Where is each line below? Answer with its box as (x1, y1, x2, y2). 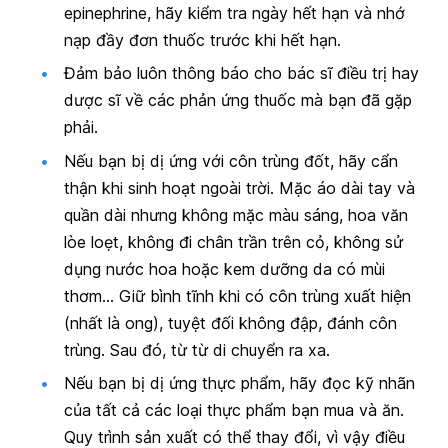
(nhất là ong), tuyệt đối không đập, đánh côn (64, 312, 397, 333)
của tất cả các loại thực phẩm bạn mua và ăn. (64, 399, 404, 420)
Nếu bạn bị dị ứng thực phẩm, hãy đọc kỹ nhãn (64, 372, 415, 393)
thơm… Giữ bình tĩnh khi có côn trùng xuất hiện (64, 285, 411, 306)
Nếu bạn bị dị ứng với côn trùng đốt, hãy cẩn (64, 150, 398, 171)
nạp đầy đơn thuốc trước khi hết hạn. (64, 29, 341, 50)
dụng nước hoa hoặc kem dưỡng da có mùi (64, 258, 385, 279)
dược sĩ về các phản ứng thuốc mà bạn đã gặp (64, 90, 412, 111)
